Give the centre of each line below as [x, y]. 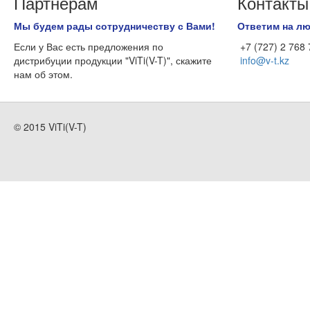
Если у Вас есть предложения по [89, 46]
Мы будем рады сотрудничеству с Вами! [115, 26]
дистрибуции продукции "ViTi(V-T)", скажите [113, 60]
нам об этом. [43, 74]
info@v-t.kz [265, 60]
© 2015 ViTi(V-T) [50, 127]
